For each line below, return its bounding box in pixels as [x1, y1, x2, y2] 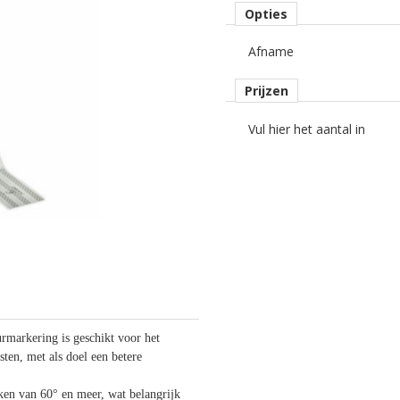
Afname [248, 43, 294, 60]
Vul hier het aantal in [248, 121, 365, 137]
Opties [245, 5, 287, 22]
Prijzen [245, 82, 288, 99]
